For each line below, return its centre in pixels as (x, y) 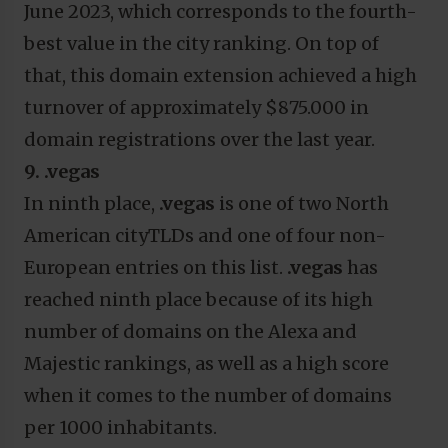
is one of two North (302, 203)
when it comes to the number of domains (208, 395)
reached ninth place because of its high (198, 299)
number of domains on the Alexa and (190, 331)
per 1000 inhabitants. (120, 427)
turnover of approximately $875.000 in (196, 107)
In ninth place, (91, 203)
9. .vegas (62, 171)
